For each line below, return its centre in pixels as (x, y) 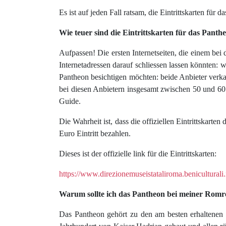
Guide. (70, 101)
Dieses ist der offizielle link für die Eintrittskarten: (138, 154)
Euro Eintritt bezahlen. (95, 133)
